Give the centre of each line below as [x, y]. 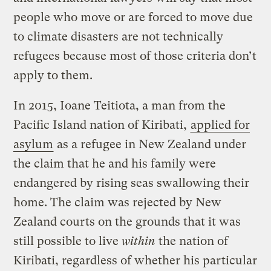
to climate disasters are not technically [119, 36]
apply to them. [53, 75]
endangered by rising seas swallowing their [132, 183]
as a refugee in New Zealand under [150, 144]
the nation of [194, 241]
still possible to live [68, 241]
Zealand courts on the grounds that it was [127, 221]
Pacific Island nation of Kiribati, [102, 125]
